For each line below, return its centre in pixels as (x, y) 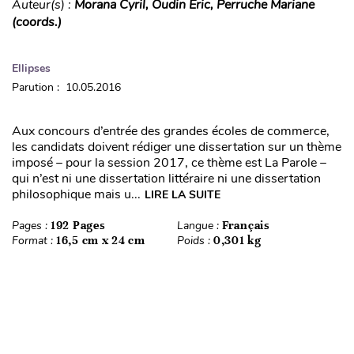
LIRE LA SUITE (183, 195)
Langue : (200, 226)
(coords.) (37, 23)
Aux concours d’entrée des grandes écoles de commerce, (171, 132)
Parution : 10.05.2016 (66, 88)
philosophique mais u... (76, 195)
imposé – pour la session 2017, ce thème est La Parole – (169, 163)
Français (246, 226)
